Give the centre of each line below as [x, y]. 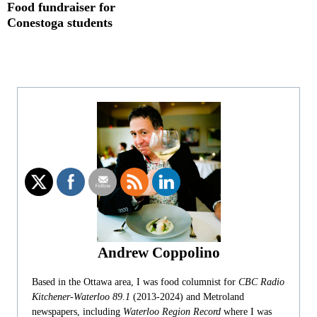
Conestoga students [60, 22]
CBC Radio [261, 282]
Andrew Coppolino [158, 252]
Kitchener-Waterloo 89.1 [81, 296]
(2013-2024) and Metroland [187, 296]
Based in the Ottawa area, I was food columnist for [135, 282]
